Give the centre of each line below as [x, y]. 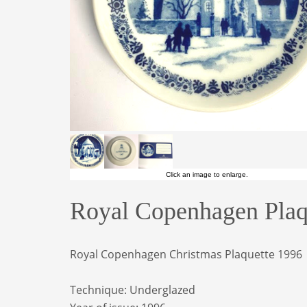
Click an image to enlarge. [207, 174]
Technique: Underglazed [133, 290]
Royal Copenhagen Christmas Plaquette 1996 [186, 254]
